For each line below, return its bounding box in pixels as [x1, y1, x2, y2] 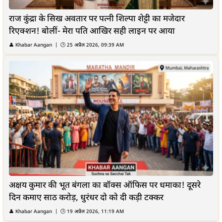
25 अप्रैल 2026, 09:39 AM [67, 42, 124, 49]
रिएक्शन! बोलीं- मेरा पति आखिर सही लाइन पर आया [9, 26, 175, 38]
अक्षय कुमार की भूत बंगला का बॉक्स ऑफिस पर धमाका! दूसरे [9, 180, 201, 192]
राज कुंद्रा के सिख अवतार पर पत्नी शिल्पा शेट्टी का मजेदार [9, 14, 185, 25]
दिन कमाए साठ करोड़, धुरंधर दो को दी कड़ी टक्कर [9, 193, 164, 204]
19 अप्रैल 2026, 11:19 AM [67, 209, 124, 216]
